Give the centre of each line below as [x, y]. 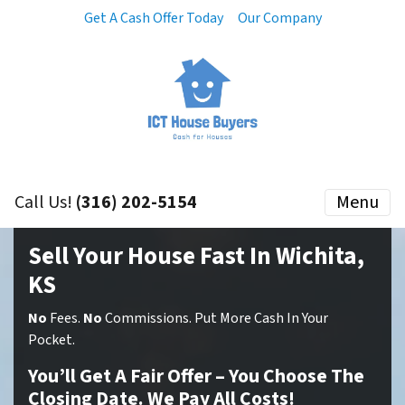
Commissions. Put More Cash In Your [215, 318]
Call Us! [45, 202]
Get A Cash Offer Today [153, 18]
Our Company [279, 18]
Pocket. [52, 340]
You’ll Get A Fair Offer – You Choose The [196, 377]
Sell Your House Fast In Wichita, [196, 256]
